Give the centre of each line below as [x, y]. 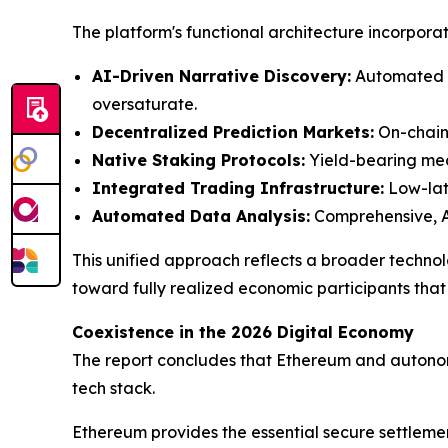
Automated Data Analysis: [201, 216]
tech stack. [113, 388]
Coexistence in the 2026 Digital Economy [243, 332]
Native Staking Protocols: [198, 160]
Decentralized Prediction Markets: [233, 132]
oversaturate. [144, 104]
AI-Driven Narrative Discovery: [221, 76]
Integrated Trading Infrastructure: [238, 188]
